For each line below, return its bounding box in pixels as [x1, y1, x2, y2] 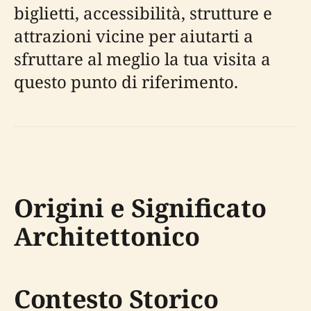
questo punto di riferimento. [14, 69, 238, 93]
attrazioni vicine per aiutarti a [14, 24, 253, 47]
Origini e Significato [14, 190, 267, 225]
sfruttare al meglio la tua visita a [14, 47, 271, 70]
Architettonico [14, 219, 200, 253]
